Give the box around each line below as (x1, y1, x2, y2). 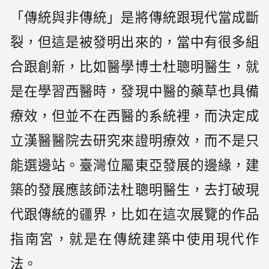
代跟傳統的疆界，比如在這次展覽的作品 (10, 207, 259, 222)
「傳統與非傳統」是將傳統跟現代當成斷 (10, 10, 259, 25)
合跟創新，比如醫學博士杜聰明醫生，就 (10, 59, 259, 74)
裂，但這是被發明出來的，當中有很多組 (10, 34, 259, 50)
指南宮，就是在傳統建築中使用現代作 (10, 231, 259, 247)
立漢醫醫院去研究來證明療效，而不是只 (10, 133, 259, 148)
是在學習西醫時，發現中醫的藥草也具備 (10, 83, 259, 99)
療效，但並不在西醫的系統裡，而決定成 (10, 108, 259, 124)
